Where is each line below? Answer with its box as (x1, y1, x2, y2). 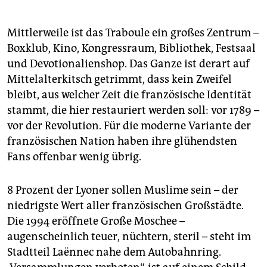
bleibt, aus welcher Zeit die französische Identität (7, 88, 252, 101)
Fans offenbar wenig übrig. (7, 150, 141, 163)
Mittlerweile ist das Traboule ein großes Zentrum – (7, 26, 259, 39)
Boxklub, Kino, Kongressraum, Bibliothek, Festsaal (7, 41, 256, 55)
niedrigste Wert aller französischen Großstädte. (7, 198, 244, 212)
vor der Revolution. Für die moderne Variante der (7, 119, 251, 132)
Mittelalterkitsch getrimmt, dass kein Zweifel (7, 72, 232, 86)
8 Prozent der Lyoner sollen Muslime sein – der (7, 183, 238, 197)
